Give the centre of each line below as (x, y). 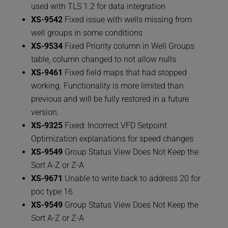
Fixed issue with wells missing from (127, 20)
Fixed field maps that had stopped (124, 73)
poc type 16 (52, 192)
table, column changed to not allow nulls (103, 60)
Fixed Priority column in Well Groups (128, 46)
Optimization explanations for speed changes (112, 139)
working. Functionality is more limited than (107, 86)
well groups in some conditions (87, 33)
